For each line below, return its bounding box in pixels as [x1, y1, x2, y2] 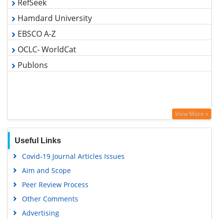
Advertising [22, 207, 59, 217]
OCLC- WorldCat [16, 39, 70, 48]
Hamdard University [16, 9, 83, 19]
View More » [175, 109, 208, 117]
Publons [16, 53, 44, 63]
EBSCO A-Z [16, 24, 52, 33]
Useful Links [14, 135, 61, 144]
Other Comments [22, 193, 78, 202]
